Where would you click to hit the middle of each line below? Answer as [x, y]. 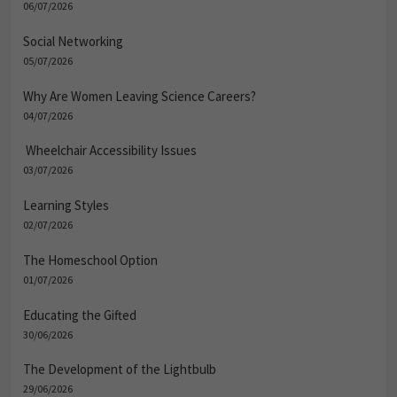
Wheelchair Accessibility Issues [110, 151]
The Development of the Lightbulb [120, 370]
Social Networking [73, 41]
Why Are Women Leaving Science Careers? [140, 96]
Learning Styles [66, 206]
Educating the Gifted [80, 315]
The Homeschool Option [90, 260]
